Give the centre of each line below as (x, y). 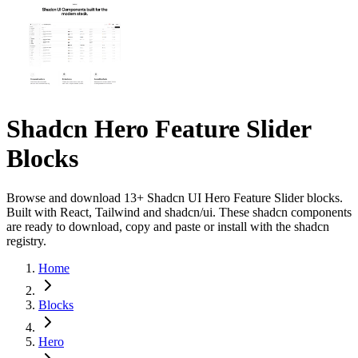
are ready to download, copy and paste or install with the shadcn (168, 226)
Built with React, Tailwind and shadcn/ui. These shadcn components (179, 212)
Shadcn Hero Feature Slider (159, 129)
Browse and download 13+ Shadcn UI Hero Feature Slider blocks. (175, 197)
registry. (26, 241)
